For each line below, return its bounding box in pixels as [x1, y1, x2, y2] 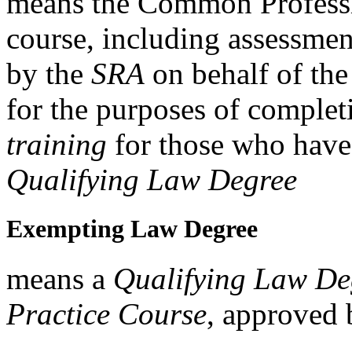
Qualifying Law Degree [6, 163, 297, 197]
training [6, 127, 107, 162]
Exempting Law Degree [6, 214, 258, 244]
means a [6, 262, 113, 296]
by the [6, 57, 91, 91]
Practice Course [6, 297, 207, 332]
